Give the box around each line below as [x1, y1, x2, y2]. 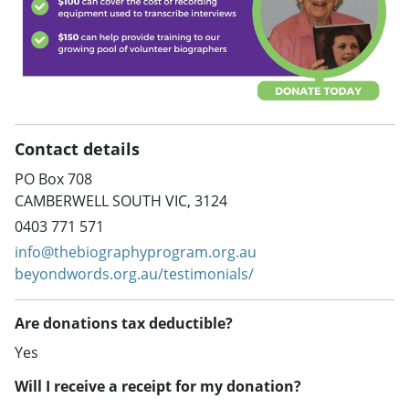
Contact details [15, 138, 140, 161]
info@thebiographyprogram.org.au [15, 242, 257, 263]
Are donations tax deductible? [15, 313, 233, 334]
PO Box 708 [15, 169, 92, 190]
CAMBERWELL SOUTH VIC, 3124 [15, 191, 227, 212]
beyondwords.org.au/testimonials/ [15, 264, 254, 285]
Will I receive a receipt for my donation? [15, 376, 301, 397]
